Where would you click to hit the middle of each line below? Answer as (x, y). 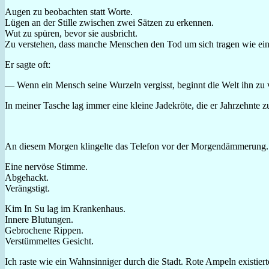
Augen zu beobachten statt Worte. (69, 11)
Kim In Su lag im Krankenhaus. (65, 208)
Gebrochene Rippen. (44, 230)
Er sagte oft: (28, 64)
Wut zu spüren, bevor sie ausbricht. (71, 33)
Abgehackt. (27, 177)
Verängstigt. (27, 188)
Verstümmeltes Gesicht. (49, 241)
